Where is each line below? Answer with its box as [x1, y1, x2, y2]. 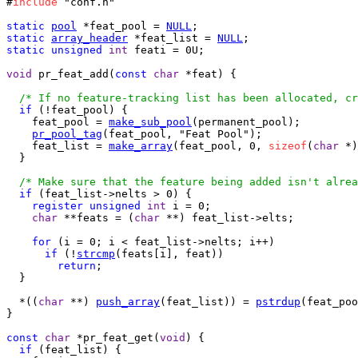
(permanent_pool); [192, 116, 300, 128]
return [58, 260, 96, 272]
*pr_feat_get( [70, 332, 160, 344]
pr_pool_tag [32, 128, 102, 140]
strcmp [77, 248, 115, 260]
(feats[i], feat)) [115, 248, 224, 260]
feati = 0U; [128, 44, 205, 56]
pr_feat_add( [32, 68, 115, 80]
